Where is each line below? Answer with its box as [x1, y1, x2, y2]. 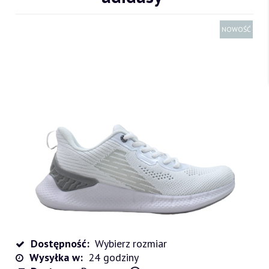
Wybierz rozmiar [95, 236, 167, 250]
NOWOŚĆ [222, 25, 251, 34]
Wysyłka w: [29, 250, 83, 264]
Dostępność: [31, 236, 89, 250]
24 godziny [88, 250, 139, 264]
